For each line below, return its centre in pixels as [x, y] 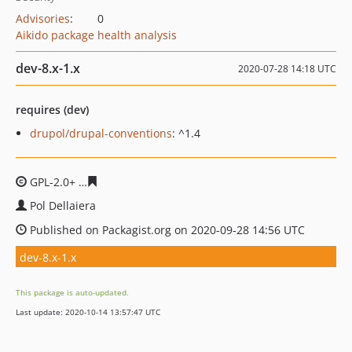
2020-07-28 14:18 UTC [287, 69]
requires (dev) [52, 110]
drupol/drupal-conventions [101, 133]
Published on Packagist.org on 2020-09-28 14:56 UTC [166, 230]
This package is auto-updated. [72, 292]
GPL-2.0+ [53, 182]
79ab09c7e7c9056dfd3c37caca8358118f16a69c [221, 182]
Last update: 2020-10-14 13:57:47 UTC [88, 312]
